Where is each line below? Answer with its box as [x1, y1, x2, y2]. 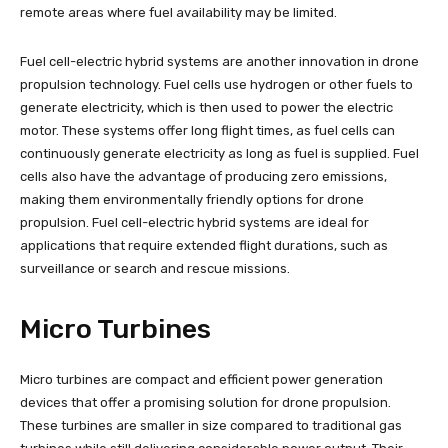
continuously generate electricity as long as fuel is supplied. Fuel [20, 145, 419, 161]
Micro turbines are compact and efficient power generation [20, 371, 383, 387]
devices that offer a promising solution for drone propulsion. [20, 394, 391, 410]
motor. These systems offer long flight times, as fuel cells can [20, 122, 395, 138]
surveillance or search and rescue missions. [20, 260, 290, 276]
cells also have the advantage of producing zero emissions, [20, 168, 387, 184]
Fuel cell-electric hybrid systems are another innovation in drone [20, 53, 419, 69]
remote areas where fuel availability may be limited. [20, 4, 337, 20]
